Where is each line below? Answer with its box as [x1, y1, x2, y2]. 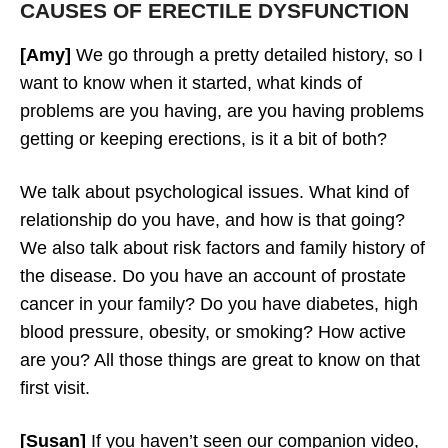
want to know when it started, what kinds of [20, 72, 362, 93]
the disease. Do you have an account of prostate [20, 265, 406, 286]
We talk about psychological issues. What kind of [20, 181, 409, 202]
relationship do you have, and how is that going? [20, 209, 405, 230]
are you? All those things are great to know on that [20, 349, 420, 370]
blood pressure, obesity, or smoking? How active [20, 321, 406, 342]
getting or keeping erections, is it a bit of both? [20, 128, 392, 149]
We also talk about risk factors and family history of [20, 237, 425, 258]
